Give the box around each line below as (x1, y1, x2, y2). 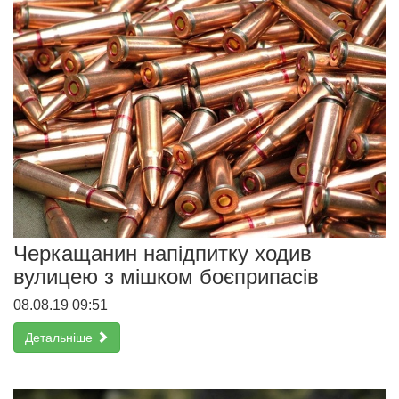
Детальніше (25, 330, 96, 346)
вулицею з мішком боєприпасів (13, 265, 319, 289)
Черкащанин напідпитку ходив (13, 241, 312, 266)
